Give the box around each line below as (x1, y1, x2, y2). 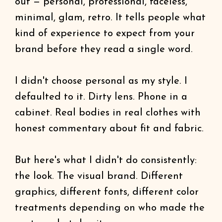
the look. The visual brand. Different (15, 171, 183, 181)
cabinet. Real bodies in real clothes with (15, 108, 201, 118)
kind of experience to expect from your (15, 29, 195, 39)
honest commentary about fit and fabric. (15, 124, 204, 134)
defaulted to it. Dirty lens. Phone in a (15, 92, 187, 102)
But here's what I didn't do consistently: (15, 156, 197, 166)
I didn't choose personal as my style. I (15, 76, 187, 86)
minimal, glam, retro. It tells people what (15, 13, 206, 23)
